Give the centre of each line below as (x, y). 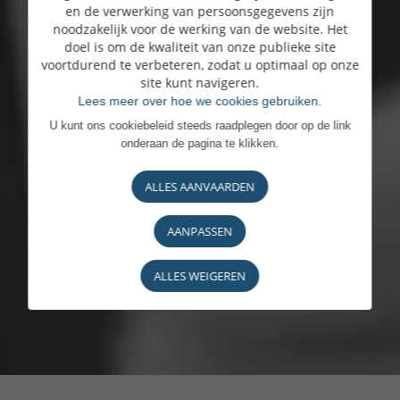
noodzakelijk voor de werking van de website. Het (200, 29)
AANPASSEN (200, 231)
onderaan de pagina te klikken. (200, 143)
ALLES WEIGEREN (200, 275)
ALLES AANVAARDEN (200, 186)
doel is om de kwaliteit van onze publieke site (200, 46)
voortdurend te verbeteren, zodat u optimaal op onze (200, 64)
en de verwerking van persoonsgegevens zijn (200, 11)
